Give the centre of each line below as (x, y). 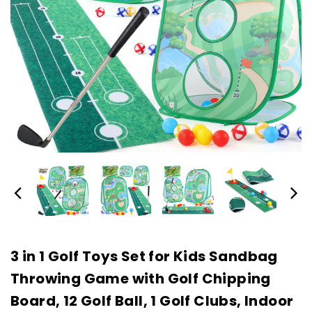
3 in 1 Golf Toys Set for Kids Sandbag (144, 256)
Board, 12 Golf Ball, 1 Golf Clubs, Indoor (152, 301)
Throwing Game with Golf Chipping (141, 279)
